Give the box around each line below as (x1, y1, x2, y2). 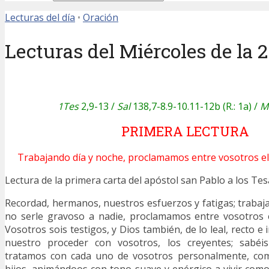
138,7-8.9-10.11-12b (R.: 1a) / (130, 100, 260, 113)
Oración (83, 11, 118, 24)
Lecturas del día (5, 11, 75, 24)
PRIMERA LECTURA (121, 122, 249, 141)
